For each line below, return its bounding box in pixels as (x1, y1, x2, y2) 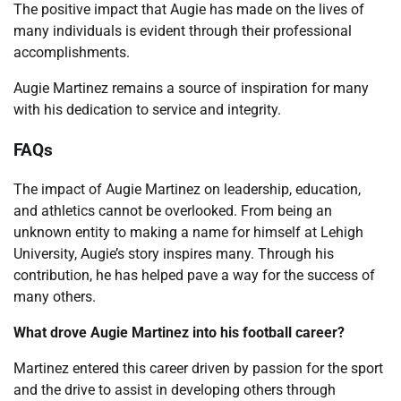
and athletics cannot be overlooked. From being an (13, 202, 332, 220)
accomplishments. (13, 44, 130, 62)
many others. (13, 288, 96, 306)
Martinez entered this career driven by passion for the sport (13, 360, 383, 378)
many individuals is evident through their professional (13, 22, 352, 40)
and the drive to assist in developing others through (13, 381, 336, 399)
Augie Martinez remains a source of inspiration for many (13, 80, 369, 98)
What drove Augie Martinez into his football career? (13, 324, 345, 342)
